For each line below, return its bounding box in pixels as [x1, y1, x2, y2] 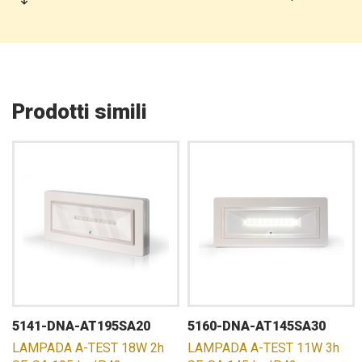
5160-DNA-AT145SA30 [187, 318, 326, 334]
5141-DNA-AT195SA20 [12, 318, 150, 334]
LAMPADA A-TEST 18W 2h [12, 340, 164, 356]
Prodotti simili [12, 99, 147, 124]
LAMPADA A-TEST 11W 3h [187, 340, 340, 356]
